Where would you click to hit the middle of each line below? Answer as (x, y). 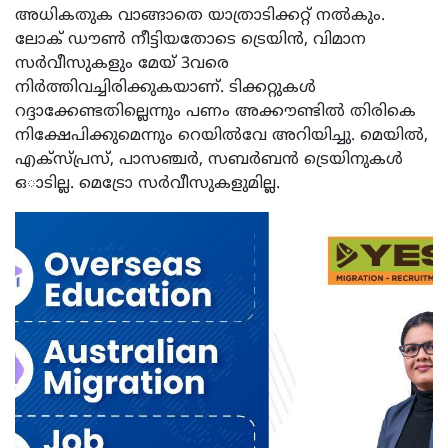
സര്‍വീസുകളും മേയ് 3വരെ (122, 63)
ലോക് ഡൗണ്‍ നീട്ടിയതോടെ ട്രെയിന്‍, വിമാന (190, 39)
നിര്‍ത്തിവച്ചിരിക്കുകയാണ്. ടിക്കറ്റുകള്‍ (165, 87)
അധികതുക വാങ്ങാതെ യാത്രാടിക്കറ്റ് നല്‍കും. (200, 15)
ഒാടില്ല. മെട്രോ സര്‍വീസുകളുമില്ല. (147, 183)
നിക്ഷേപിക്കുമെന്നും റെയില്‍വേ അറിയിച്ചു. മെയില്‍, (221, 135)
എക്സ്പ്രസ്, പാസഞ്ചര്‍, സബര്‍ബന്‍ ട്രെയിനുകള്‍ (209, 159)
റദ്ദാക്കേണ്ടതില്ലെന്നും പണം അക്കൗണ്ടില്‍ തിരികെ (215, 111)
